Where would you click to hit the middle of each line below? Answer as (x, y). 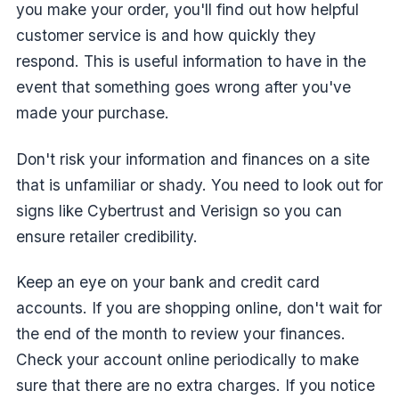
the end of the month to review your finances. (181, 334)
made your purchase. (93, 113)
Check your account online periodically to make (187, 360)
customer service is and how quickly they (166, 36)
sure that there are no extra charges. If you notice (195, 386)
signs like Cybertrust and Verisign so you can (179, 210)
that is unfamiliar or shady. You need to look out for (199, 184)
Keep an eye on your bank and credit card (168, 282)
